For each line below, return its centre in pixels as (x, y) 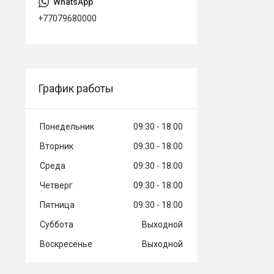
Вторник (57, 146)
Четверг (56, 185)
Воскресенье (66, 244)
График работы (76, 88)
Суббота (57, 224)
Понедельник (67, 126)
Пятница (57, 205)
